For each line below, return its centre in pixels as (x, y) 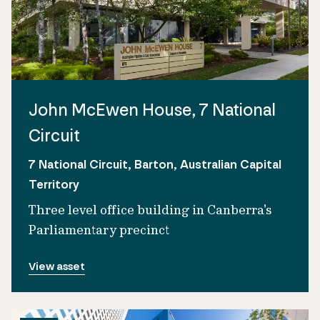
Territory (54, 184)
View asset (57, 266)
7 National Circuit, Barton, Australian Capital (155, 164)
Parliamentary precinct (99, 230)
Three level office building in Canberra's (150, 210)
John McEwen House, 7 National (152, 110)
